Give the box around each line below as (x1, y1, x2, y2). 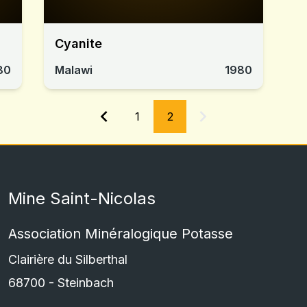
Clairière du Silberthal (8, 252, 127, 267)
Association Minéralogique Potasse (8, 225, 233, 243)
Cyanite (55, 36, 102, 51)
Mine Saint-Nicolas (8, 188, 156, 208)
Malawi (55, 63, 93, 77)
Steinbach (58, 275, 114, 290)
